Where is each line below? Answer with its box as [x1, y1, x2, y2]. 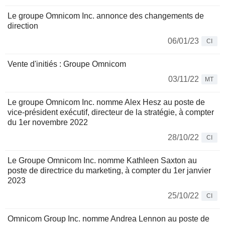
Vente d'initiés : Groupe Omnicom [8, 60, 126, 69]
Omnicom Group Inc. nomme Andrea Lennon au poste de [8, 214, 209, 223]
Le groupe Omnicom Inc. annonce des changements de [8, 12, 204, 21]
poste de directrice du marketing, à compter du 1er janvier [8, 166, 211, 175]
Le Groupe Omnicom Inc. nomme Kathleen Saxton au [8, 156, 197, 165]
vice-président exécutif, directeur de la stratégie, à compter [8, 108, 214, 117]
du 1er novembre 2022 [8, 118, 88, 127]
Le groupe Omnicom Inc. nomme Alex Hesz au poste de [8, 98, 205, 107]
